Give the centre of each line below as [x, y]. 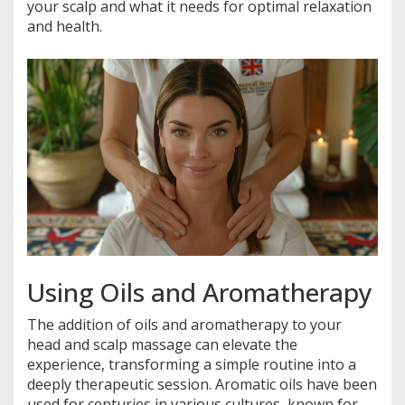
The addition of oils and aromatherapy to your [184, 324]
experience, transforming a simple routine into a [192, 364]
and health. [65, 26]
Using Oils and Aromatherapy [200, 292]
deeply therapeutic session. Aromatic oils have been [202, 384]
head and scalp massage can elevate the [162, 344]
